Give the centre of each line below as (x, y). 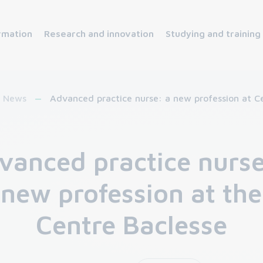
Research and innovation (99, 33)
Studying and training (213, 33)
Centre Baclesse (131, 225)
